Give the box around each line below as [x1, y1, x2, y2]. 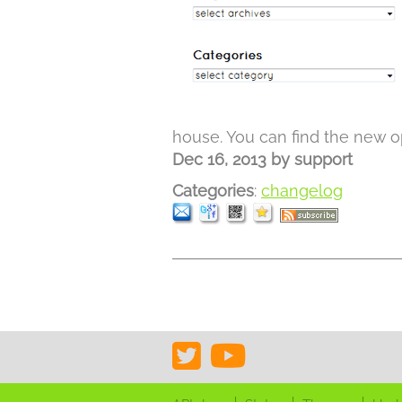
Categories [172, 181, 254, 200]
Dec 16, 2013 [172, 150, 267, 169]
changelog [261, 181, 343, 200]
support [294, 150, 353, 169]
